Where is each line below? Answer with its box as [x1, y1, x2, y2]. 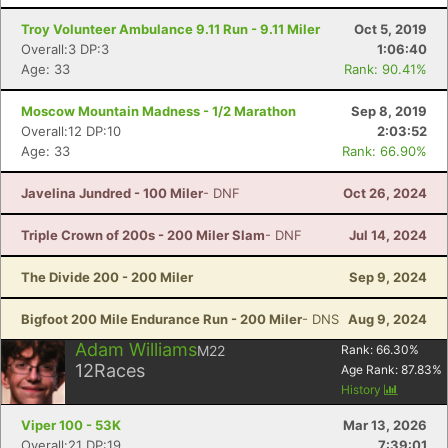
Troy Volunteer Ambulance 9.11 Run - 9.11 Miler [21, 21, 320, 37]
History [341, 382, 384, 397]
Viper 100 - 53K [21, 417, 121, 433]
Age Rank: [341, 362, 401, 377]
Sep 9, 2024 [349, 269, 427, 285]
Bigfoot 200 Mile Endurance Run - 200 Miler [21, 311, 302, 327]
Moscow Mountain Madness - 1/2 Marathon [21, 103, 296, 119]
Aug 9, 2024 [348, 311, 427, 327]
